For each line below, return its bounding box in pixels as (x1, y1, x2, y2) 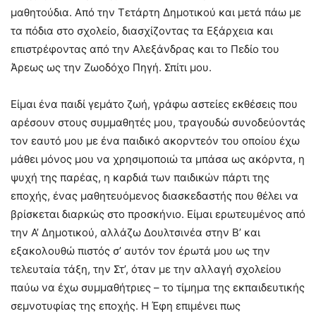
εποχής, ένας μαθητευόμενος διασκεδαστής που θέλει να (11, 188, 298, 202)
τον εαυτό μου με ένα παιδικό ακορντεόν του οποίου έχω (11, 133, 300, 147)
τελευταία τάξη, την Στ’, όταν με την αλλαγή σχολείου (11, 262, 281, 276)
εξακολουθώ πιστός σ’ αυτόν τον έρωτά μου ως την (11, 243, 270, 257)
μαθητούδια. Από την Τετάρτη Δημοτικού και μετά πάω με (11, 5, 301, 19)
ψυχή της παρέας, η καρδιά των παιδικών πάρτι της (11, 170, 269, 184)
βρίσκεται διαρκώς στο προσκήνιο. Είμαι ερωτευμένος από (11, 207, 305, 221)
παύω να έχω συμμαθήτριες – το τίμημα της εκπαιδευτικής (11, 280, 305, 294)
